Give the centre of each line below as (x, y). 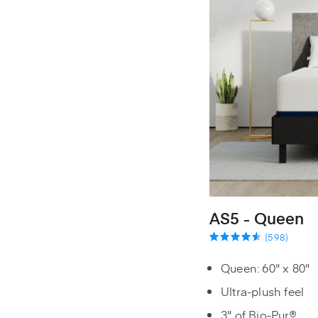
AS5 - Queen (257, 218)
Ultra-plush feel (263, 291)
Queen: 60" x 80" (265, 267)
